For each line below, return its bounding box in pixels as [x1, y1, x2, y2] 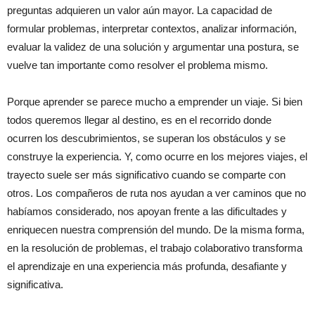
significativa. [7, 278, 63, 290]
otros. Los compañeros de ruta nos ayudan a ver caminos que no [7, 187, 306, 199]
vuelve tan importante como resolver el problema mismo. [7, 59, 268, 71]
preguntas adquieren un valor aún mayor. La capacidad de [7, 4, 272, 16]
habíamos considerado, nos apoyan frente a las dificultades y [7, 205, 287, 217]
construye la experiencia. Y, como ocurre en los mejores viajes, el [7, 150, 307, 162]
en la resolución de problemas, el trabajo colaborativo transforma [7, 242, 302, 254]
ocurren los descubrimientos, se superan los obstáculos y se [7, 132, 285, 144]
